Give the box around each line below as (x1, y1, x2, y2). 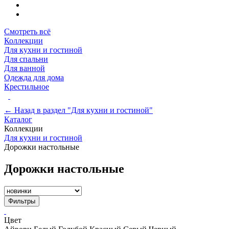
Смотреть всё (4, 27, 51, 36)
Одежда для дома (4, 73, 64, 82)
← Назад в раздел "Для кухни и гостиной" (4, 106, 153, 115)
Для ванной (4, 64, 45, 73)
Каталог (4, 115, 32, 124)
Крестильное (4, 82, 49, 91)
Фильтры (8, 197, 35, 205)
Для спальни (4, 55, 48, 64)
